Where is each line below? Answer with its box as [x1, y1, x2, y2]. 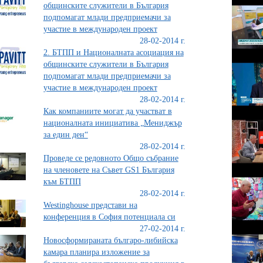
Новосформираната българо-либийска [43, 235, 178, 245]
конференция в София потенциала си [43, 212, 176, 221]
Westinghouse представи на [43, 200, 137, 210]
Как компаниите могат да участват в [43, 106, 172, 116]
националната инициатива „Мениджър [43, 118, 182, 127]
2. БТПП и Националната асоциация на [43, 48, 184, 57]
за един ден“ [43, 130, 88, 139]
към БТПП [43, 177, 81, 186]
